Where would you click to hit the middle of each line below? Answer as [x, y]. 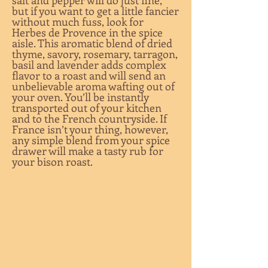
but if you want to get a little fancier [95, 11]
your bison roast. [52, 162]
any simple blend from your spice [91, 140]
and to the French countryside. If [89, 118]
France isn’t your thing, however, [90, 129]
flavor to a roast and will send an [89, 75]
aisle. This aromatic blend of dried [92, 43]
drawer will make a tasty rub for [88, 151]
